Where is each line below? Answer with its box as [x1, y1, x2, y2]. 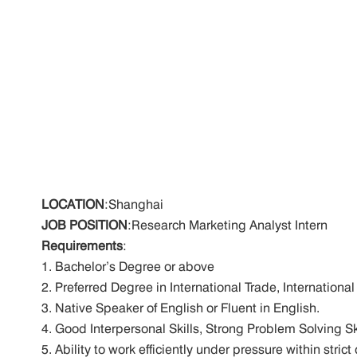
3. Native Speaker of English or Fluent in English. [41, 300, 327, 316]
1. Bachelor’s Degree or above [41, 259, 222, 275]
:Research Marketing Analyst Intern [127, 218, 328, 233]
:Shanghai [104, 197, 316, 213]
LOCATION [41, 197, 104, 213]
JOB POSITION [41, 218, 127, 233]
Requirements [41, 238, 123, 254]
